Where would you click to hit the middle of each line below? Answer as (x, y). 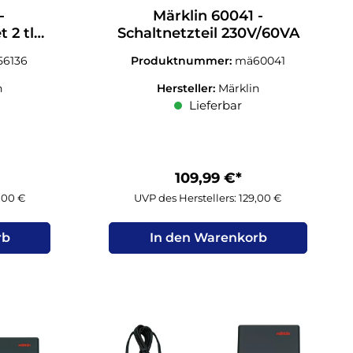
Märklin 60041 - (208, 15)
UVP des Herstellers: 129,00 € (208, 197)
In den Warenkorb (208, 237)
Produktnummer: (183, 60)
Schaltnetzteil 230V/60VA (208, 33)
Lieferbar (214, 105)
